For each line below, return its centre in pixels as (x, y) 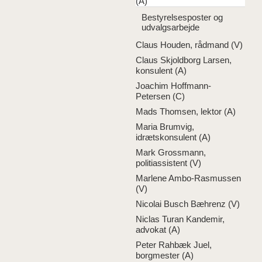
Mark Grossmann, (171, 152)
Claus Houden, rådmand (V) (189, 45)
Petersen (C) (160, 96)
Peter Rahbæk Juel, (174, 245)
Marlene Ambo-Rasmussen (188, 178)
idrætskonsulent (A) (173, 137)
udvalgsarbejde (170, 27)
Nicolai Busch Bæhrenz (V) (188, 204)
